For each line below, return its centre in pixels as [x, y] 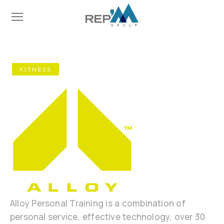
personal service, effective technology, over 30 [108, 217]
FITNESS [35, 69]
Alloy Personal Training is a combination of [98, 203]
